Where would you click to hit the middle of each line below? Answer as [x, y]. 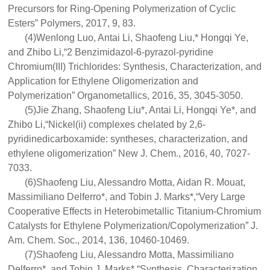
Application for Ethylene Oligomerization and [103, 81]
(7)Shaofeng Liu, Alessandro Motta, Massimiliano [130, 255]
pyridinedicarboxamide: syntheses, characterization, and [128, 139]
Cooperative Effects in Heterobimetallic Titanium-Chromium [135, 211]
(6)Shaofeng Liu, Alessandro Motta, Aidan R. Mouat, [135, 182]
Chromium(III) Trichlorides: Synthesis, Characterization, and [135, 67]
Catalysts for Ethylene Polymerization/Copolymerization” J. [133, 226]
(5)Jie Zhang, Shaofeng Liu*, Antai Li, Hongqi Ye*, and [141, 110]
